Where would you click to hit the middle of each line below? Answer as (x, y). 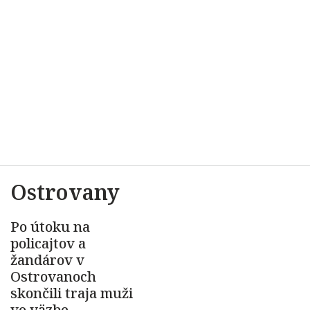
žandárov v (47, 260)
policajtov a (48, 243)
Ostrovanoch (53, 276)
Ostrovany (65, 192)
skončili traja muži (72, 293)
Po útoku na (50, 227)
